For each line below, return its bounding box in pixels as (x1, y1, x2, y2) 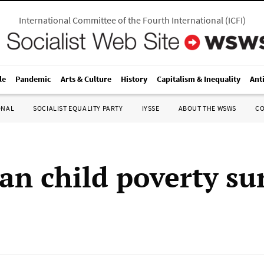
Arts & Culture (61, 74, 111, 84)
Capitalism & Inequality (157, 74, 240, 84)
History (121, 74, 147, 84)
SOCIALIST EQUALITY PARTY (33, 104, 123, 113)
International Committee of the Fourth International (18, 14, 223, 26)
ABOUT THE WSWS (178, 104, 236, 113)
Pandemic (15, 74, 51, 84)
